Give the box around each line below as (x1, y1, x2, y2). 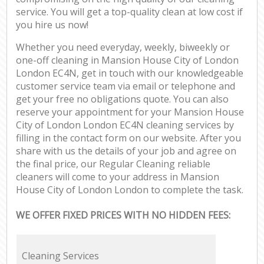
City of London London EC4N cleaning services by (16, 118, 235, 132)
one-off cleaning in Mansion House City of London (16, 54, 239, 67)
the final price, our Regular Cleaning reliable (16, 157, 211, 171)
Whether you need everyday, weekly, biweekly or (16, 41, 230, 54)
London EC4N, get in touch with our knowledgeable (16, 67, 244, 80)
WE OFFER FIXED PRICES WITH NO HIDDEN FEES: (16, 209, 231, 222)
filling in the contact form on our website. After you (16, 131, 242, 145)
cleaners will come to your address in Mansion (16, 170, 220, 184)
